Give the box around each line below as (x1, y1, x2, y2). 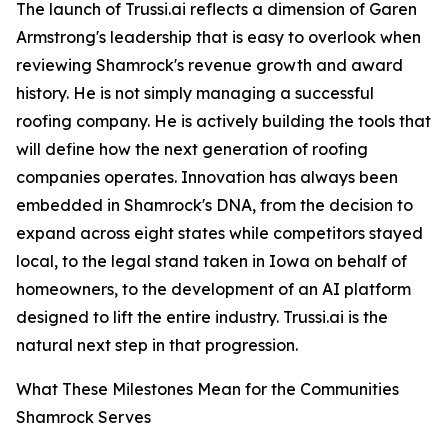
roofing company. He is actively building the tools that (16, 111, 431, 131)
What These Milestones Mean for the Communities (16, 379, 399, 399)
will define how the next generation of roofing (16, 139, 368, 159)
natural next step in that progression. (16, 335, 298, 355)
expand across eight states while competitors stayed (16, 223, 423, 243)
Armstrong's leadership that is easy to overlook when (16, 27, 421, 47)
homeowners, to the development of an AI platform (16, 279, 411, 299)
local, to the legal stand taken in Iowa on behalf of (16, 251, 407, 271)
